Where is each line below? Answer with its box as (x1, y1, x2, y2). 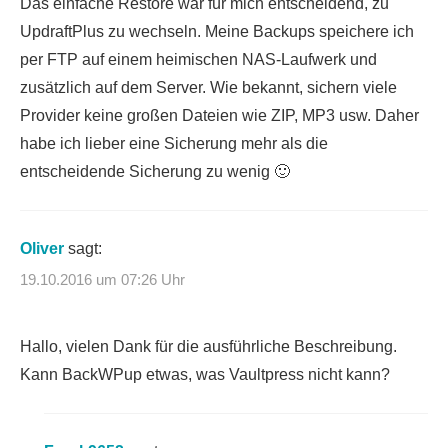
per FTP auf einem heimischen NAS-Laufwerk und (20, 50, 377, 68)
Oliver (20, 239, 64, 257)
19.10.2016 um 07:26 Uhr (20, 271, 185, 289)
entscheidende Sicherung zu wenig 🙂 (20, 162, 290, 180)
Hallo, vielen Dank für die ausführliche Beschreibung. (20, 338, 397, 356)
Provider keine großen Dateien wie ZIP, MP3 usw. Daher (20, 106, 419, 124)
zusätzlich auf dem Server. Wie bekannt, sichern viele (20, 78, 397, 96)
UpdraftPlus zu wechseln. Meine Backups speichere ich (20, 22, 414, 40)
